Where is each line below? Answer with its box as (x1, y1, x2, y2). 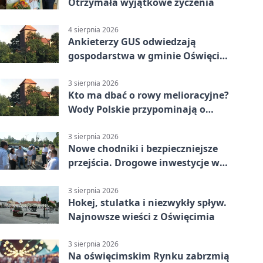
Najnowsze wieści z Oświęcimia (68, 210, 215, 223)
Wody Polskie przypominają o (68, 103, 205, 116)
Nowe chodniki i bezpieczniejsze (68, 142, 218, 156)
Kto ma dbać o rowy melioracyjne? (68, 89, 229, 102)
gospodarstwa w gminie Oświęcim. (68, 49, 232, 62)
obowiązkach (68, 117, 130, 130)
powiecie (68, 170, 109, 184)
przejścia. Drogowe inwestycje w (68, 156, 220, 170)
